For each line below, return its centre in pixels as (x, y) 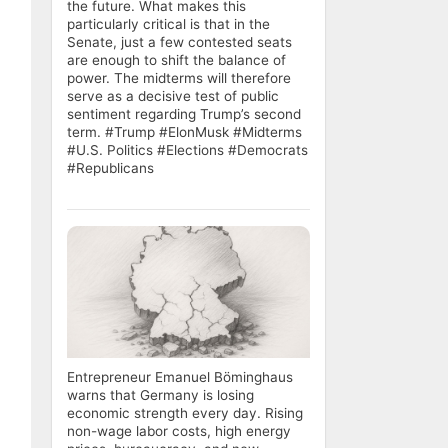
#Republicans (110, 168)
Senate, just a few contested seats (179, 42)
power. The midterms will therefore (179, 78)
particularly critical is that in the (168, 24)
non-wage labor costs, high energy (179, 430)
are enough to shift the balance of (176, 60)
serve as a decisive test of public (173, 96)
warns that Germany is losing (160, 394)
